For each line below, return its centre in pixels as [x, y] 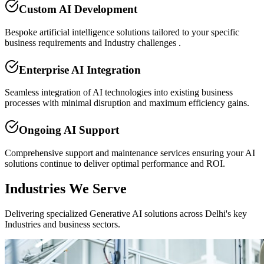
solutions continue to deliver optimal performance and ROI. [115, 163]
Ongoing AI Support [69, 130]
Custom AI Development [78, 9]
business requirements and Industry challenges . [93, 42]
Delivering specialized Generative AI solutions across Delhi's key [126, 213]
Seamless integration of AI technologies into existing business [119, 93]
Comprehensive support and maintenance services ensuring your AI [130, 153]
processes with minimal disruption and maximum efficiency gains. [127, 103]
